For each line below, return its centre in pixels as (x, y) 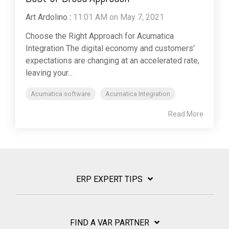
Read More (186, 114)
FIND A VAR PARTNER (109, 222)
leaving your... (49, 73)
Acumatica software (61, 94)
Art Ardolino (47, 17)
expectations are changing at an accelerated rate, (112, 60)
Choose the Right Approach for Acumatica (100, 36)
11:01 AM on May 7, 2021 (119, 17)
